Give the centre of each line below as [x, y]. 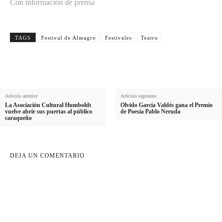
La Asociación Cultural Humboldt [48, 105]
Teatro [149, 38]
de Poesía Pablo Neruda [150, 111]
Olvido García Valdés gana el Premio [166, 105]
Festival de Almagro [69, 38]
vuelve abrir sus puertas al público [49, 111]
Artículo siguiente [138, 96]
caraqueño [18, 118]
